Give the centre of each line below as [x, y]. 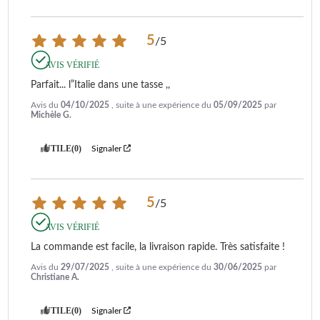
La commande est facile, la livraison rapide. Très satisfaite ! [158, 247]
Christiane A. [55, 277]
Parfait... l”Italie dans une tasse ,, [100, 85]
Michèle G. [51, 115]
